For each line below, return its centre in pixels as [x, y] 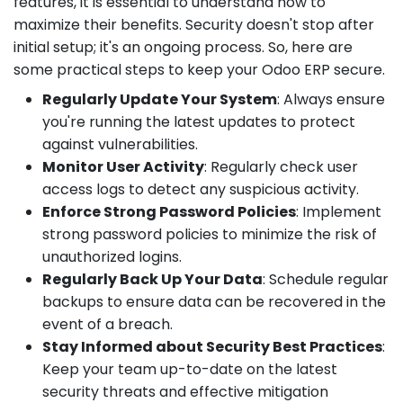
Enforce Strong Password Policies [169, 211]
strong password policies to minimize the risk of [210, 234]
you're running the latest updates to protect [199, 121]
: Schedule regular [326, 279]
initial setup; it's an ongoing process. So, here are [183, 47]
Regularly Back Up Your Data [152, 279]
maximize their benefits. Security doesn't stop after [194, 24]
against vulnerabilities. [120, 144]
